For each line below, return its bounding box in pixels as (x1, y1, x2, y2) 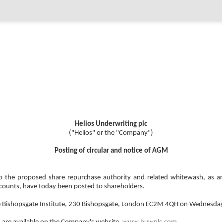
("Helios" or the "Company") (69, 129, 153, 137)
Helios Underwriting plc (75, 120, 147, 128)
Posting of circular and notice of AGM (54, 147, 168, 155)
